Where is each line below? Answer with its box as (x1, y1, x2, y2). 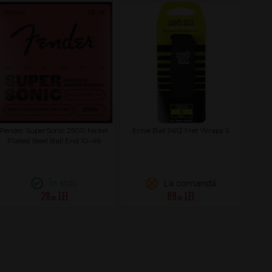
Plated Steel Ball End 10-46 (7, 136, 101, 146)
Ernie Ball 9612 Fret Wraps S (132, 126, 229, 135)
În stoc (46, 178, 78, 189)
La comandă (160, 178, 216, 189)
